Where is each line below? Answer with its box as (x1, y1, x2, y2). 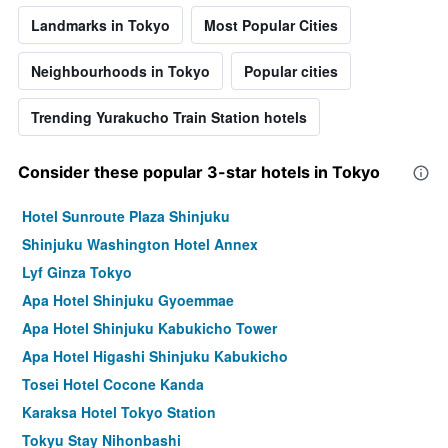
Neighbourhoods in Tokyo (31, 61, 210, 82)
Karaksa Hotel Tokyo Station (22, 402, 216, 423)
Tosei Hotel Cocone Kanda (22, 374, 204, 395)
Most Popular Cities (204, 15, 338, 36)
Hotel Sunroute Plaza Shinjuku (22, 206, 230, 227)
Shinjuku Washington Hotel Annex (22, 234, 258, 255)
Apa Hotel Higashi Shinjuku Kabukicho (22, 346, 288, 367)
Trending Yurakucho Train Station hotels (31, 107, 307, 128)
